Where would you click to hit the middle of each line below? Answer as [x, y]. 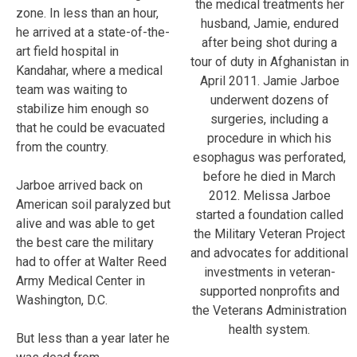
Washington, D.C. [62, 300]
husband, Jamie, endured [269, 23]
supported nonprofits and [269, 291]
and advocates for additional [269, 253]
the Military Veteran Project [269, 233]
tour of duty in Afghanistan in [269, 61]
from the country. [62, 147]
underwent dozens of [269, 100]
